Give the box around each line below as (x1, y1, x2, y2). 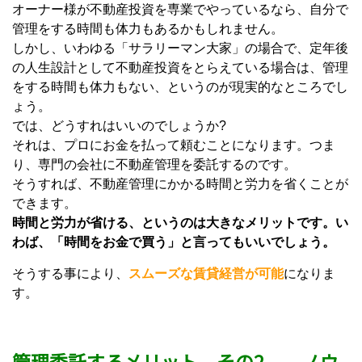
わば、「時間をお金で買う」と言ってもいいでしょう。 (12, 235, 335, 249)
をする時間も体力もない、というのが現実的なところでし (12, 80, 348, 94)
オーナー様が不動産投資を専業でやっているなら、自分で (12, 2, 348, 16)
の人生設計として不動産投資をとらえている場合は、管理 (12, 61, 348, 74)
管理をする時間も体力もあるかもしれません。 (12, 22, 284, 36)
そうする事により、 (12, 267, 128, 280)
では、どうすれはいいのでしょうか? (12, 119, 226, 133)
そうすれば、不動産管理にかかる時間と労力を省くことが (12, 177, 348, 191)
